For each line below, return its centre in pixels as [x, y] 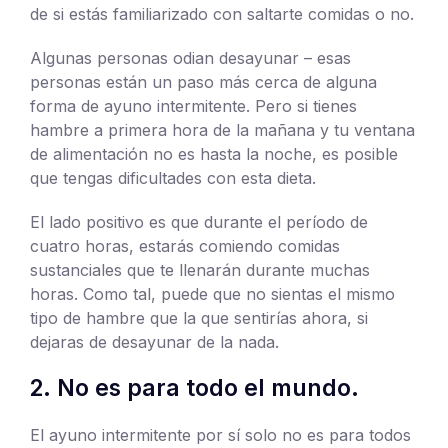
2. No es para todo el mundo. [194, 387]
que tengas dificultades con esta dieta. [173, 177]
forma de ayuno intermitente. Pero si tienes [193, 105]
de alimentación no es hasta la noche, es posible [214, 153]
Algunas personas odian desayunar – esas [190, 57]
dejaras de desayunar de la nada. [154, 341]
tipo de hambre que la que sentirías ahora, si [199, 317]
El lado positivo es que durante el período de [199, 221]
